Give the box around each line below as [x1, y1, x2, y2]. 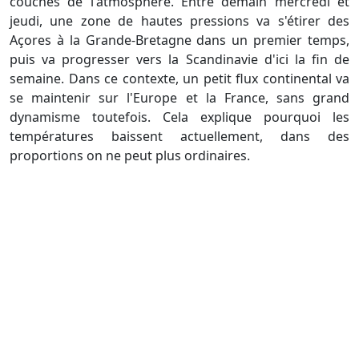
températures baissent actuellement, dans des [10, 127, 349, 146]
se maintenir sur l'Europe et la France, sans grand [10, 89, 349, 107]
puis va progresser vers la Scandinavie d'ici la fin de [10, 50, 349, 69]
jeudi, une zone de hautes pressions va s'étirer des [10, 12, 349, 30]
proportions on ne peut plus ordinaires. [10, 147, 250, 165]
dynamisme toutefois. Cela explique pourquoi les [10, 108, 349, 127]
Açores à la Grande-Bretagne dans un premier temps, [10, 31, 349, 50]
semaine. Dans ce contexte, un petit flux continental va [10, 70, 349, 88]
